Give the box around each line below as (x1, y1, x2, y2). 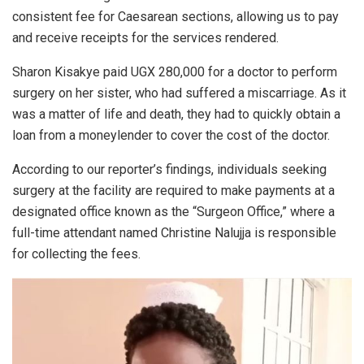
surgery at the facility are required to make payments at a (12, 183, 335, 199)
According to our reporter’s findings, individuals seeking (12, 162, 327, 178)
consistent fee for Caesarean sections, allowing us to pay (12, 9, 339, 25)
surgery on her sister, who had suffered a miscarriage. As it (12, 85, 346, 102)
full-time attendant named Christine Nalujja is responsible (12, 225, 336, 241)
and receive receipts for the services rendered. (12, 30, 279, 46)
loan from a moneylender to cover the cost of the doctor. (12, 128, 330, 144)
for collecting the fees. (12, 246, 141, 262)
